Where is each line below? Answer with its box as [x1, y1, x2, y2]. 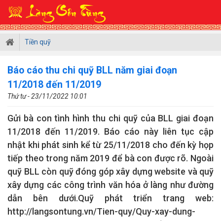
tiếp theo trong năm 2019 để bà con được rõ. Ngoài [7, 153, 214, 163]
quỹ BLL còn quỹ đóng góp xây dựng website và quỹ [7, 166, 214, 177]
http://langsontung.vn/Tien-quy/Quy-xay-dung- [7, 206, 195, 217]
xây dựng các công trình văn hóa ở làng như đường [7, 180, 214, 190]
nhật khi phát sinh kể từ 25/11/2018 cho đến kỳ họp [7, 140, 214, 150]
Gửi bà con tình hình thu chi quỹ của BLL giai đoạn [7, 113, 214, 123]
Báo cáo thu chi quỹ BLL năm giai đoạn [7, 65, 177, 76]
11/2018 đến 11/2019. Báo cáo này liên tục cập [7, 126, 214, 137]
